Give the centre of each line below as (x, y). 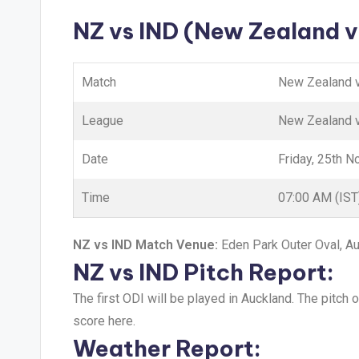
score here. (104, 321)
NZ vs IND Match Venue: (147, 245)
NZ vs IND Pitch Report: (204, 272)
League (103, 121)
